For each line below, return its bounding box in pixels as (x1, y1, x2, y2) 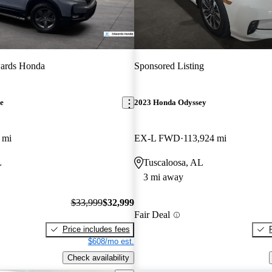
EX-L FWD (134, 133, 180, 144)
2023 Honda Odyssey (134, 98, 206, 107)
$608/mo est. (87, 236, 134, 246)
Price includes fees (62, 224, 130, 234)
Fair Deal (134, 209, 170, 220)
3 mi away (143, 172, 183, 183)
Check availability (67, 253, 129, 262)
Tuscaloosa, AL (143, 157, 203, 168)
